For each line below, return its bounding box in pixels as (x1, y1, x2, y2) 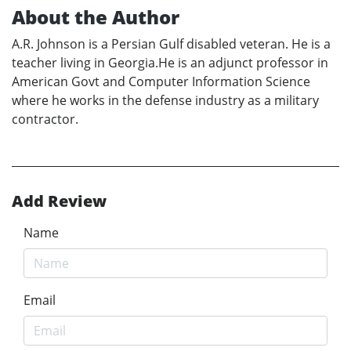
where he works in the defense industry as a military (12, 92, 319, 110)
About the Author (12, 4, 179, 31)
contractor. (12, 110, 78, 128)
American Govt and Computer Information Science (12, 73, 310, 91)
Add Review (12, 190, 107, 212)
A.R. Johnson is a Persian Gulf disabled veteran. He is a (12, 35, 331, 53)
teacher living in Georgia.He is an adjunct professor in (12, 54, 328, 72)
